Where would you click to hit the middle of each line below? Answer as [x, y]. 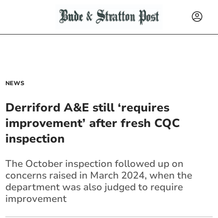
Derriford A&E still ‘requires [88, 108]
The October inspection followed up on [95, 164]
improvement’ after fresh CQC [93, 123]
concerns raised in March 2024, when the [99, 175]
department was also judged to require [94, 187]
